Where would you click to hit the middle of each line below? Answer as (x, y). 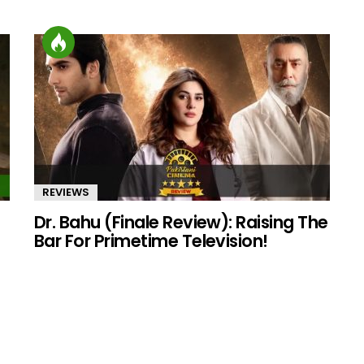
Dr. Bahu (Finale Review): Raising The (181, 223)
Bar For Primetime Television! (151, 241)
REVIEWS (66, 192)
